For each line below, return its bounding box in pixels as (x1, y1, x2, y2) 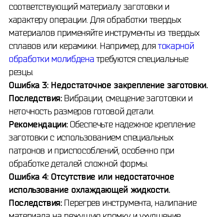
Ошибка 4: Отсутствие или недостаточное (9, 171, 174, 181)
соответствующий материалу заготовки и (9, 1, 170, 11)
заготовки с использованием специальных (9, 132, 173, 142)
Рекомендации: (9, 119, 68, 129)
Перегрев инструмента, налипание (62, 198, 197, 207)
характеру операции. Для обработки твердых (9, 15, 181, 24)
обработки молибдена (9, 54, 94, 63)
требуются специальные (94, 54, 188, 63)
